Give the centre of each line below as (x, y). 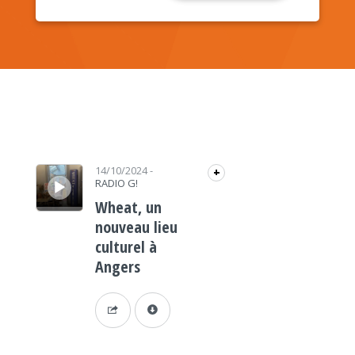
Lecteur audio (52, 164)
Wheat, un (128, 207)
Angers (117, 267)
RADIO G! (116, 183)
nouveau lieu (136, 227)
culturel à (126, 247)
